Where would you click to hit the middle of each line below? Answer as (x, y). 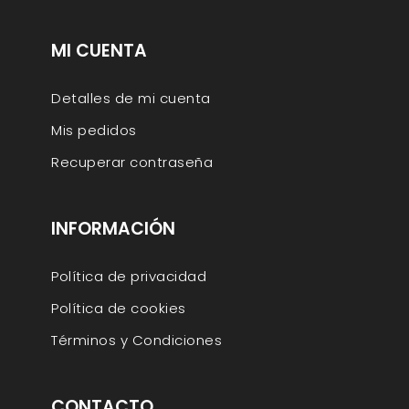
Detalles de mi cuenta (131, 99)
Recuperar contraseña (132, 163)
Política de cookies (119, 309)
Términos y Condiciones (136, 341)
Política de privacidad (129, 277)
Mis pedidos (94, 131)
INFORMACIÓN (113, 229)
